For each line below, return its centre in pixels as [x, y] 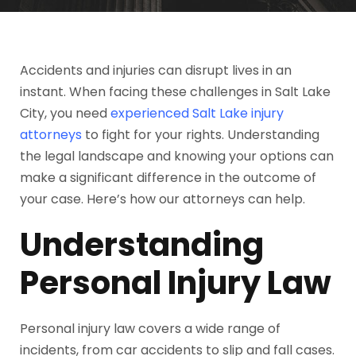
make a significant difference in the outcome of [168, 178]
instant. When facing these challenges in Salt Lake [175, 92]
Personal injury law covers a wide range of [150, 329]
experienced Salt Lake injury [197, 113]
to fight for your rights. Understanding [201, 135]
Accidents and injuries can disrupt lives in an [156, 70]
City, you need [65, 113]
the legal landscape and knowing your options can [177, 156]
